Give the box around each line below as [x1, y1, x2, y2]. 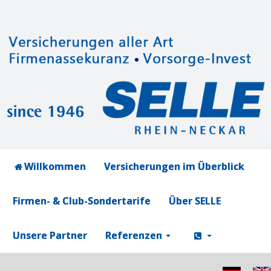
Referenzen [105, 228, 162, 242]
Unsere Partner [13, 228, 87, 242]
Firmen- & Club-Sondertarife [13, 194, 151, 207]
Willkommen [24, 159, 86, 173]
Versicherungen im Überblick [104, 159, 244, 173]
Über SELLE [169, 194, 221, 207]
